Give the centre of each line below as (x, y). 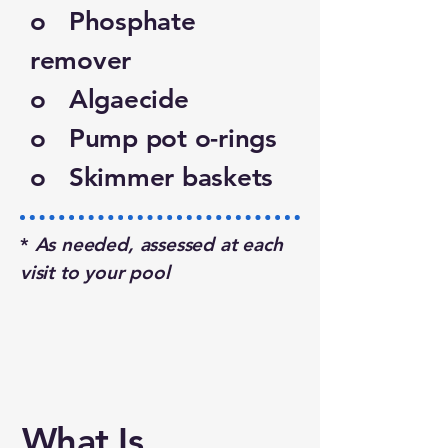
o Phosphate (113, 21)
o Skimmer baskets (152, 177)
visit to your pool (95, 272)
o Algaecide (109, 99)
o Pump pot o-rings (153, 138)
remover (81, 60)
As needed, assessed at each (155, 244)
